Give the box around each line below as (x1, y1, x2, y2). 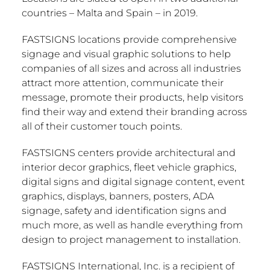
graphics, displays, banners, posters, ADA (21, 190, 214, 202)
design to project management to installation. (21, 233, 240, 245)
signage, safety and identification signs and (21, 204, 227, 216)
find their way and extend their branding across (21, 105, 247, 118)
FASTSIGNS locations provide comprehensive (21, 33, 237, 45)
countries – (21, 7, 77, 19)
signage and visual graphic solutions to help (21, 48, 231, 60)
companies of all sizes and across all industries (21, 62, 241, 74)
